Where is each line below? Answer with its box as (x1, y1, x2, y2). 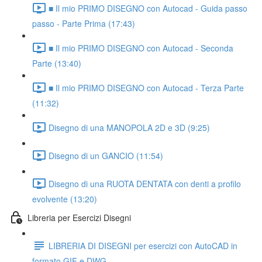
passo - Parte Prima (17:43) (32, 18, 135, 29)
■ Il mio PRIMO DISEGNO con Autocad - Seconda (49, 42, 233, 54)
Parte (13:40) (32, 57, 81, 69)
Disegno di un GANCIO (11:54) (49, 149, 163, 161)
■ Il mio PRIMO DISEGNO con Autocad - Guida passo (49, 2, 247, 14)
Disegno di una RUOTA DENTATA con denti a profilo (49, 177, 241, 189)
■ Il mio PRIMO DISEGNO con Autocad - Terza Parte (49, 81, 244, 94)
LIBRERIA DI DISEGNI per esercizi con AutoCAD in (49, 239, 237, 251)
